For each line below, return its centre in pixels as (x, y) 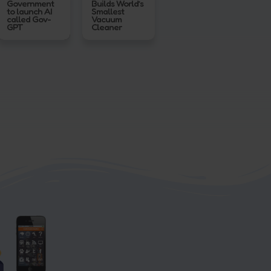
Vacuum (106, 19)
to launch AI (29, 11)
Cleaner (106, 27)
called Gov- (29, 19)
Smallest (108, 11)
